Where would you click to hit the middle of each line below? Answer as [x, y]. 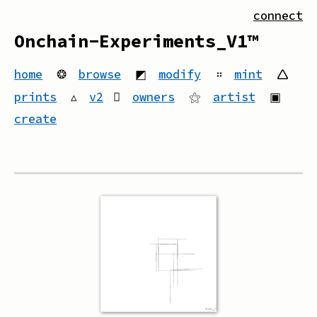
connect [278, 15]
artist [234, 97]
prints [36, 97]
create [36, 119]
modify [179, 75]
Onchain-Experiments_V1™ [137, 41]
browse [99, 75]
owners [153, 97]
